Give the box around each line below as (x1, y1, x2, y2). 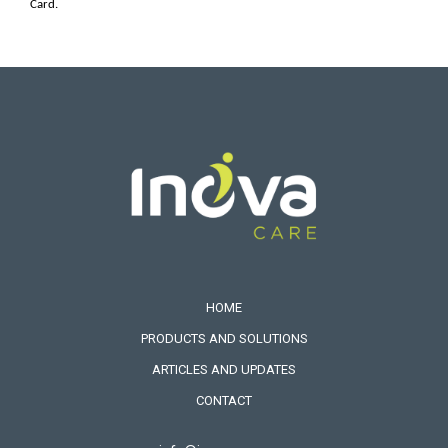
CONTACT (196, 393, 252, 408)
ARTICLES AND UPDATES (152, 362, 296, 377)
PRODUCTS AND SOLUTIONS (140, 331, 308, 346)
